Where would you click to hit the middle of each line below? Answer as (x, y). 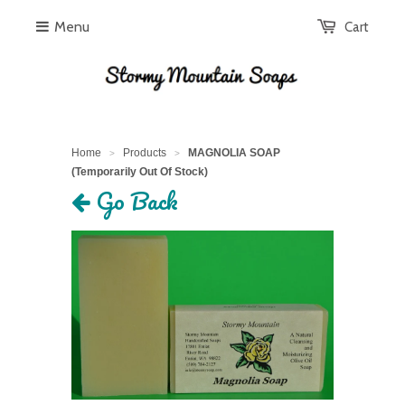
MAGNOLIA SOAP (234, 153)
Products (145, 153)
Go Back (134, 201)
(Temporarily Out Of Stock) (140, 172)
